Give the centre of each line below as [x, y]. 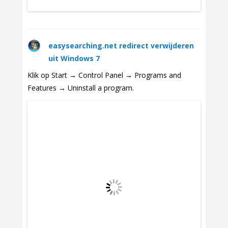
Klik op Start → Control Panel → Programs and [104, 75]
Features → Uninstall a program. [81, 88]
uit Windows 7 [74, 58]
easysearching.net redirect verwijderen [121, 45]
